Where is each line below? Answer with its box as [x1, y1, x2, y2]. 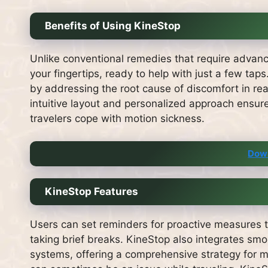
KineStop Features [45, 185, 138, 198]
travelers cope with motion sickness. [30, 112, 205, 124]
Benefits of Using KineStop [45, 19, 181, 32]
